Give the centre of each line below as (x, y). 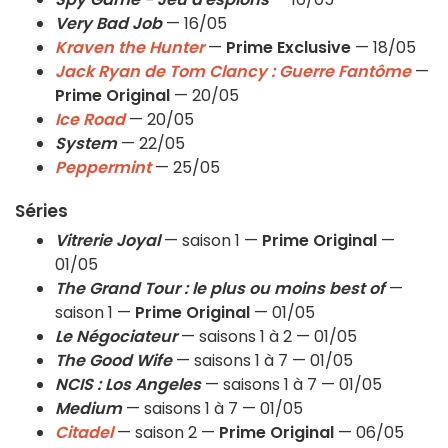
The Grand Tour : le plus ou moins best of (220, 289)
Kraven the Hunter (129, 48)
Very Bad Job (108, 24)
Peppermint (103, 168)
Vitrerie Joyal (107, 241)
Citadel (84, 433)
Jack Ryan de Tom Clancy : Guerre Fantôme (233, 72)
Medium (88, 409)
